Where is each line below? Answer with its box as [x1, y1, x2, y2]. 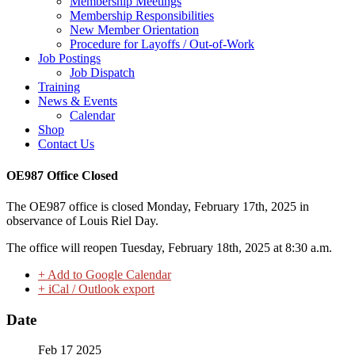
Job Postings [38, 52, 101, 66]
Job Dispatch [70, 66, 135, 80]
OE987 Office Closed [6, 168, 118, 182]
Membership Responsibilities [70, 9, 214, 23]
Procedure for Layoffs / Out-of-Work [70, 37, 254, 52]
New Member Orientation [70, 23, 199, 37]
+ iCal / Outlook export [38, 281, 155, 296]
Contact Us [38, 137, 94, 151]
